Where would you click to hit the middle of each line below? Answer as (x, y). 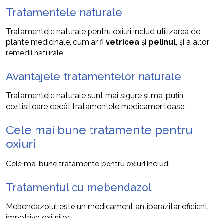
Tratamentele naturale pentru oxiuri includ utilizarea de (103, 31)
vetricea (122, 42)
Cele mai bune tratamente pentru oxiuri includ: (88, 163)
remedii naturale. (35, 53)
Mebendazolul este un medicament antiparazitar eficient (107, 206)
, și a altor (192, 42)
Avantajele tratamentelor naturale (93, 76)
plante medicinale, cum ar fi (56, 42)
